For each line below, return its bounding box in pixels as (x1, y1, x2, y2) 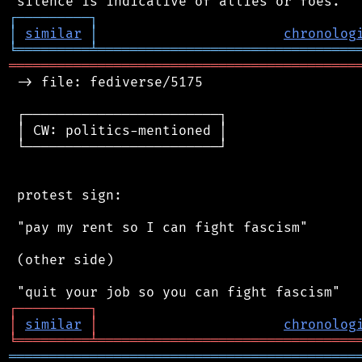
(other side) (9, 251, 114, 268)
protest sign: (9, 187, 122, 204)
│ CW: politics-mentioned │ (9, 122, 227, 139)
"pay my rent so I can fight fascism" (9, 219, 308, 236)
